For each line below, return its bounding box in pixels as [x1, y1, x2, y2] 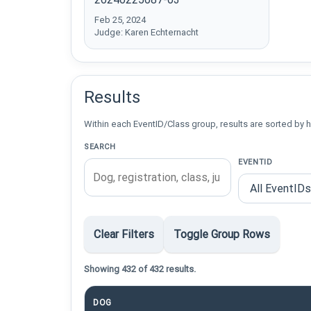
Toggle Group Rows [174, 228, 270, 241]
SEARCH [84, 142, 116, 151]
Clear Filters [94, 228, 154, 241]
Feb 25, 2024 [94, 15, 146, 25]
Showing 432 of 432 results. [84, 264, 196, 274]
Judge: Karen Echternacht [94, 27, 199, 37]
